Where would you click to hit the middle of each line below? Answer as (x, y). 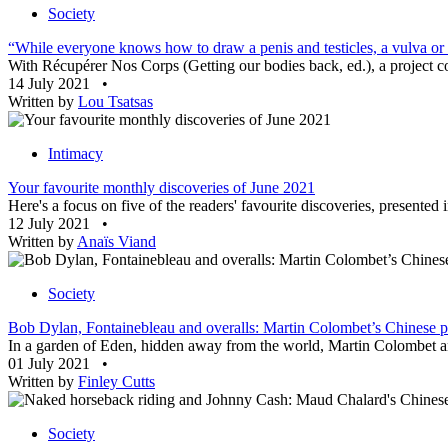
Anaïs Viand (116, 242)
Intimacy (75, 154)
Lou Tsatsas (115, 102)
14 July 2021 (51, 84)
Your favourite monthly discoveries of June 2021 (161, 188)
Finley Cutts (116, 382)
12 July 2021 (51, 224)
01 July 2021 (51, 364)
